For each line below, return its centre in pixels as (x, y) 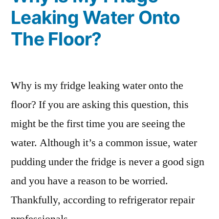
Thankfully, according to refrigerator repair (103, 200)
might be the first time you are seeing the (98, 124)
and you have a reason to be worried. (89, 181)
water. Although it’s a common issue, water (104, 143)
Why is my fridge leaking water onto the (97, 86)
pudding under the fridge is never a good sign (108, 162)
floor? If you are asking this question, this (100, 105)
